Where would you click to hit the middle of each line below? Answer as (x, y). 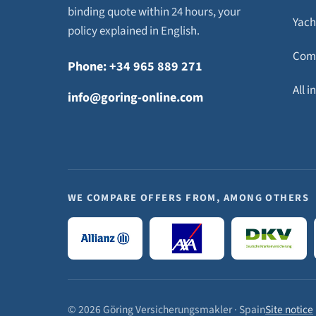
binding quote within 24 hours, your (154, 12)
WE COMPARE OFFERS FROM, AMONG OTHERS (189, 198)
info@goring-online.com (135, 97)
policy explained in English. (134, 31)
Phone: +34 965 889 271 (135, 66)
